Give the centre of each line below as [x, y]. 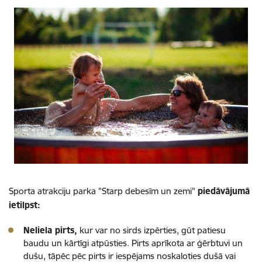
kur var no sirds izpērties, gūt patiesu [151, 230]
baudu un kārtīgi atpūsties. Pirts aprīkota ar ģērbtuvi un [133, 243]
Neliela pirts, [50, 230]
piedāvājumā [224, 191]
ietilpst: [25, 205]
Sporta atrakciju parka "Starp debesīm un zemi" [103, 191]
